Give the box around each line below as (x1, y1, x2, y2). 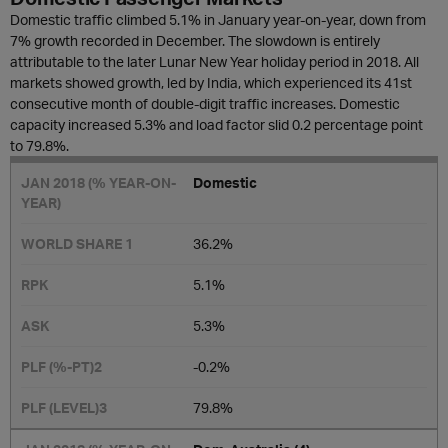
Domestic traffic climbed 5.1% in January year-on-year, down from (10, 11, 426, 28)
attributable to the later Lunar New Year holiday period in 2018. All (10, 53, 419, 70)
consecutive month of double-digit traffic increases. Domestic (10, 95, 400, 112)
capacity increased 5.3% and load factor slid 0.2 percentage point (10, 116, 423, 133)
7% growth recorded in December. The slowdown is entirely (10, 32, 380, 49)
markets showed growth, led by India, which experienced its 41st (10, 74, 412, 91)
